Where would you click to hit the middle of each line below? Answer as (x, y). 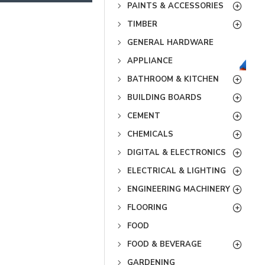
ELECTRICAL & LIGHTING (177, 171)
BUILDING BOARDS (164, 97)
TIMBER (142, 24)
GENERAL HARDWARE (170, 42)
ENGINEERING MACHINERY (179, 189)
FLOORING (147, 207)
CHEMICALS (150, 134)
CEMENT (144, 116)
